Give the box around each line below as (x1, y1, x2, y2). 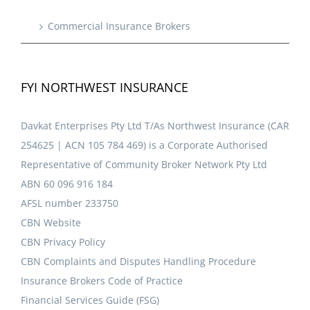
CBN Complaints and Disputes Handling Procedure (21, 255, 256, 268)
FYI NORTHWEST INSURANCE (21, 79, 188, 96)
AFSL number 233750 (21, 197, 118, 210)
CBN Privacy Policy (21, 235, 105, 249)
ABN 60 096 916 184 (21, 177, 113, 191)
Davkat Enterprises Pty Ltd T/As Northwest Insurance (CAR (21, 119, 289, 133)
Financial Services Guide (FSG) (21, 293, 159, 307)
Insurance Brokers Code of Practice (21, 274, 183, 288)
